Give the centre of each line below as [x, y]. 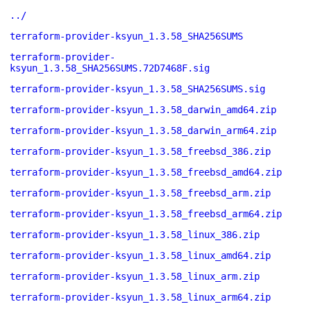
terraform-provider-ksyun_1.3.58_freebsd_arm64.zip [146, 214]
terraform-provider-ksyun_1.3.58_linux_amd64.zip [140, 255]
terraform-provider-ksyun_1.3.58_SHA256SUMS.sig [137, 89]
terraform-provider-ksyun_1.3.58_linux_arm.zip [135, 276]
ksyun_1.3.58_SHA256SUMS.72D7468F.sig [110, 68]
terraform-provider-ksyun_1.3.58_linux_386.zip [135, 235]
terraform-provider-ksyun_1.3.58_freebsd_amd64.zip [146, 172]
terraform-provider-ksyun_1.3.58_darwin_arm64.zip [143, 131]
